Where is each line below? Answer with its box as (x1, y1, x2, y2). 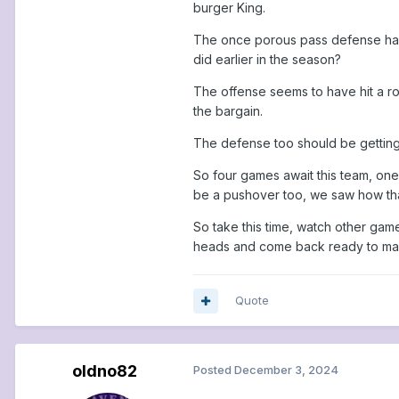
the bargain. (193, 103, 263, 119)
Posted (193, 362, 234, 378)
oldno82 (71, 362, 137, 381)
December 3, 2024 (234, 362, 338, 378)
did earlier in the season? (193, 52, 341, 68)
